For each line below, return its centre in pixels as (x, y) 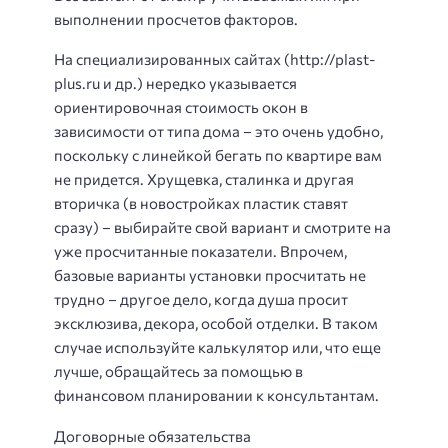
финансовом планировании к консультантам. (216, 395)
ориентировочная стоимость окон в (181, 107)
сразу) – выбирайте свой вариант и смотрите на (222, 227)
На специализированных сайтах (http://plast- (214, 59)
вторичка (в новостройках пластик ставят (201, 203)
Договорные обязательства (152, 435)
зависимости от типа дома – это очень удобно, (218, 131)
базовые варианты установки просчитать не (210, 275)
